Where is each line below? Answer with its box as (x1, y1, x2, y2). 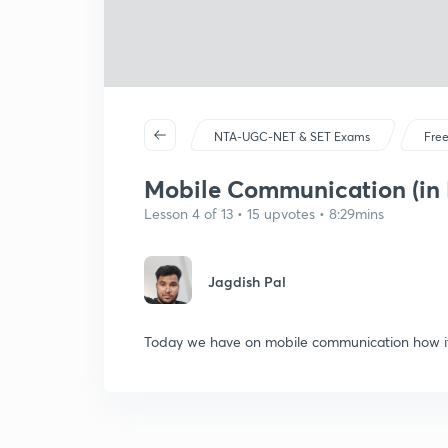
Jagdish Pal (208, 272, 286, 291)
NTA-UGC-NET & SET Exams (214, 129, 371, 144)
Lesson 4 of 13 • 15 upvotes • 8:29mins (144, 204, 384, 223)
